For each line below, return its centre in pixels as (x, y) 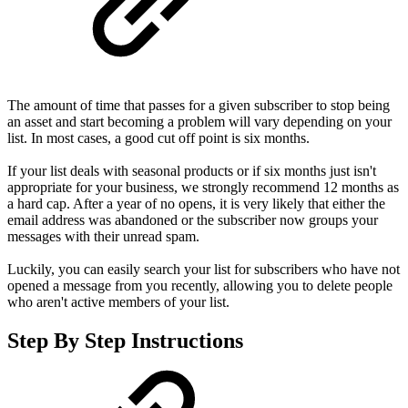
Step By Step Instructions (125, 341)
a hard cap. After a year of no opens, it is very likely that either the (196, 204)
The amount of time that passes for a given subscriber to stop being (199, 106)
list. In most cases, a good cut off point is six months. (158, 138)
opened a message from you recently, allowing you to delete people (200, 286)
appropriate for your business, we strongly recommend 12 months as (203, 188)
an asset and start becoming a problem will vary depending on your (199, 122)
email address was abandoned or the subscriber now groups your (193, 220)
